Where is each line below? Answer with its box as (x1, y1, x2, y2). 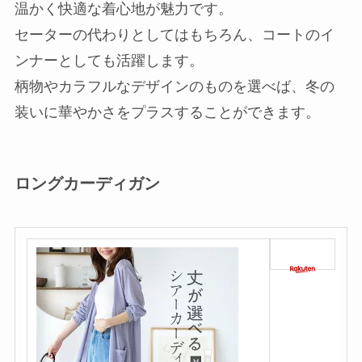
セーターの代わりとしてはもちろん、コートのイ (14, 27, 335, 44)
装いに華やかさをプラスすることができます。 (14, 104, 320, 121)
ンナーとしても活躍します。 (14, 53, 204, 69)
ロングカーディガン (14, 175, 160, 193)
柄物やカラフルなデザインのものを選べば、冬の (14, 78, 335, 95)
